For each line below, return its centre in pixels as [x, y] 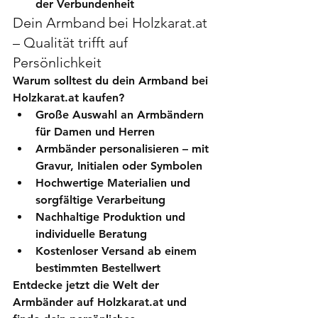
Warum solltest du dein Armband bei [112, 80]
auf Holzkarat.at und [132, 302]
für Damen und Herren [95, 131]
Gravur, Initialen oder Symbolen [119, 165]
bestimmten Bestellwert [98, 268]
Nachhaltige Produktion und [112, 216]
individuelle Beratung [91, 234]
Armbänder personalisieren [107, 148]
